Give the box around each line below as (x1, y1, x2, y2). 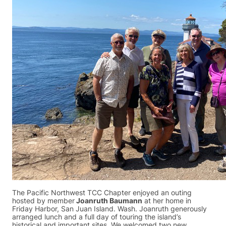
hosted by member (12, 196, 75, 205)
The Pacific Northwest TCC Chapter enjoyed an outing (12, 188, 192, 197)
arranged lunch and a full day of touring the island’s (12, 212, 181, 221)
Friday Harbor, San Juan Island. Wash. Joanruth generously (12, 204, 207, 213)
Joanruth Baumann (75, 196, 142, 205)
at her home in (142, 196, 191, 205)
